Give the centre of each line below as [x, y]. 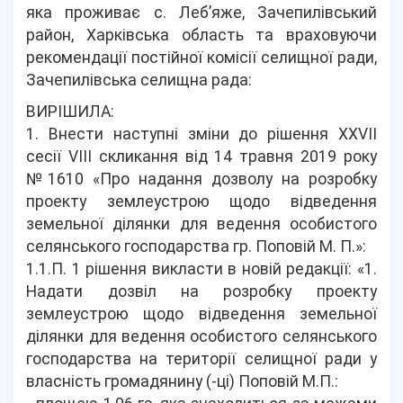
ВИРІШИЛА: [71, 112]
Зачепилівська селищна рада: [139, 80]
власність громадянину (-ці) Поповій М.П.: [183, 381]
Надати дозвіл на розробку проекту [201, 291]
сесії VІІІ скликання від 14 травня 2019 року [201, 157]
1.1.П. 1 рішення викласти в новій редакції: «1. [201, 269]
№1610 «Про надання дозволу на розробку [201, 179]
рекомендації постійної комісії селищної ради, [201, 58]
